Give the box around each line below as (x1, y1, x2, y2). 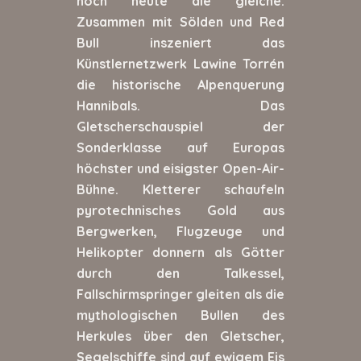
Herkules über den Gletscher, (77, 327, 284, 344)
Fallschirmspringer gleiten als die (77, 285, 284, 302)
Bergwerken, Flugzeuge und (77, 222, 284, 239)
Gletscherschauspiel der (77, 118, 284, 135)
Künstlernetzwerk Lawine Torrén (77, 55, 284, 72)
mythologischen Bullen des (77, 306, 284, 323)
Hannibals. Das (77, 97, 284, 114)
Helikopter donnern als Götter (77, 243, 284, 260)
